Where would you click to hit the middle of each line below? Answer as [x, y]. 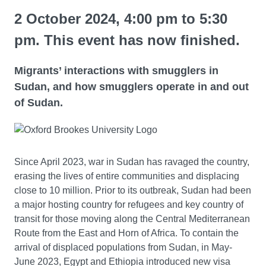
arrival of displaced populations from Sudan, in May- [123, 247]
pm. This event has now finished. [127, 40]
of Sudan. [39, 102]
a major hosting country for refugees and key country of [129, 204]
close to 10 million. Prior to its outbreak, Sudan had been [133, 190]
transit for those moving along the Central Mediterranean [132, 218]
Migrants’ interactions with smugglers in [116, 70]
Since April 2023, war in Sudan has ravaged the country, [132, 161]
